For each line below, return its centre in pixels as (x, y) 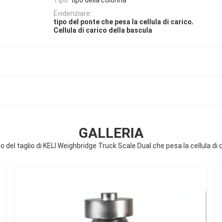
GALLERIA (111, 133)
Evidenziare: (73, 13)
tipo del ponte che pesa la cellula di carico (123, 22)
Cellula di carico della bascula (103, 30)
